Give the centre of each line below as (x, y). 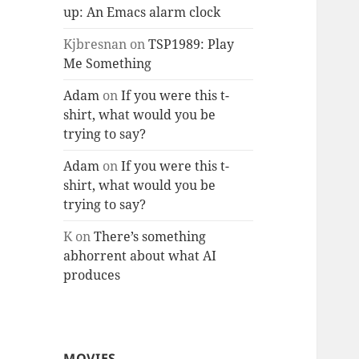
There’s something (150, 237)
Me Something (108, 64)
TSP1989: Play (192, 44)
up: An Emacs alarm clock (142, 12)
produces (92, 275)
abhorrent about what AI (140, 256)
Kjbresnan (95, 44)
